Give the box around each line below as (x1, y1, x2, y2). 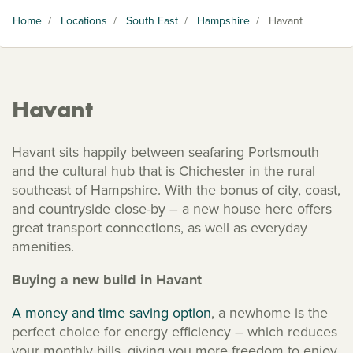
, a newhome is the (211, 303, 328, 322)
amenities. (12, 236, 82, 256)
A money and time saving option (12, 303, 211, 322)
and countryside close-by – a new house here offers (12, 199, 332, 218)
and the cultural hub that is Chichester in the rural (12, 161, 315, 180)
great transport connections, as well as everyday (12, 217, 307, 237)
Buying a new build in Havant (12, 269, 202, 290)
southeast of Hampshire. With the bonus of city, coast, (12, 180, 340, 199)
